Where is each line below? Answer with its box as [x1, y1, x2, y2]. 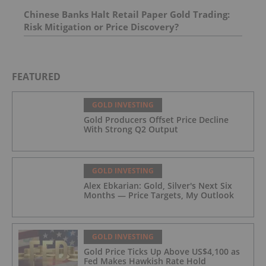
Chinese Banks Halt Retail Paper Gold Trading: [24, 8, 230, 20]
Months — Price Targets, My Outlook [84, 189, 234, 201]
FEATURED [12, 69, 61, 83]
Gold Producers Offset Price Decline [84, 113, 229, 125]
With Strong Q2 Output [84, 123, 178, 135]
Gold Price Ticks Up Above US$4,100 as [84, 245, 240, 257]
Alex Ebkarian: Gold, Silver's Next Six [84, 179, 232, 191]
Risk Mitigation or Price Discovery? [24, 20, 179, 33]
